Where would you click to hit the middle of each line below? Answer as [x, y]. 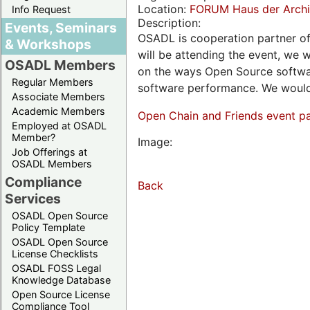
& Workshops [48, 44]
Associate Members [58, 96]
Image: [157, 142]
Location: [164, 9]
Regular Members [53, 82]
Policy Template [48, 227]
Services [33, 198]
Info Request [41, 9]
